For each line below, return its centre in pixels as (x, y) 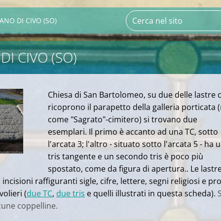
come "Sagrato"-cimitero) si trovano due (123, 119)
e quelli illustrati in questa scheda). (150, 193)
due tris (71, 193)
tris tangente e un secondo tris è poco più (126, 156)
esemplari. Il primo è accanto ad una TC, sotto (133, 132)
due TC (39, 193)
